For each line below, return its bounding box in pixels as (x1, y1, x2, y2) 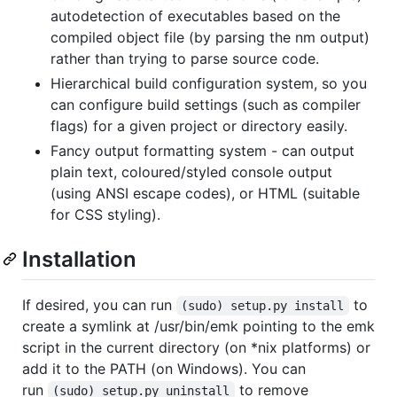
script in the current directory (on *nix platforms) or (22, 338, 370, 356)
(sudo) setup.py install (181, 298, 345, 313)
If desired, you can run (22, 295, 176, 314)
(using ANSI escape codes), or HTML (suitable (51, 183, 360, 202)
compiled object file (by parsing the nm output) (51, 27, 370, 46)
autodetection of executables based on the (51, 6, 340, 25)
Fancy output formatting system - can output (51, 141, 354, 160)
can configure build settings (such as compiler (51, 95, 361, 113)
